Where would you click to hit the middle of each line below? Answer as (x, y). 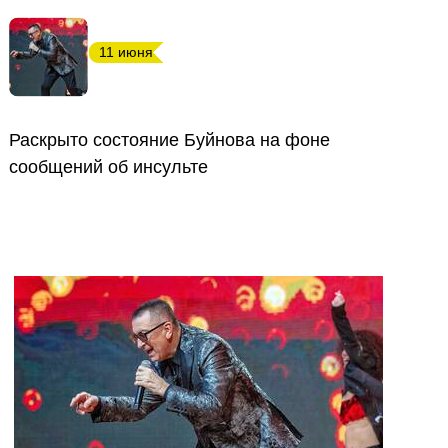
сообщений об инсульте (108, 167)
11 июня (126, 52)
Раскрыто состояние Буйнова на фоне (169, 140)
